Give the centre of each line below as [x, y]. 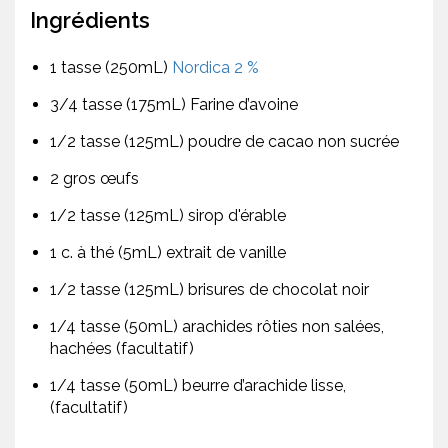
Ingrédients [90, 20]
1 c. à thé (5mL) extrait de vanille [168, 253]
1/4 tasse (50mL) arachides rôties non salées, [217, 327]
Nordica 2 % [215, 68]
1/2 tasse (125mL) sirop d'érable [168, 216]
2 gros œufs [94, 179]
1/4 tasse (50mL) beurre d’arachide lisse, [198, 386]
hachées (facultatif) [122, 349]
